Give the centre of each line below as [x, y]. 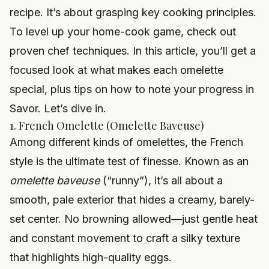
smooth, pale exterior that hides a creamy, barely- [132, 200]
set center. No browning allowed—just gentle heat [134, 219]
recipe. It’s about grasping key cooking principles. [133, 13]
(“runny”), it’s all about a [161, 181]
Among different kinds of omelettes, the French [126, 142]
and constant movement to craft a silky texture [125, 238]
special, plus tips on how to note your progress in [132, 89]
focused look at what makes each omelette [116, 70]
